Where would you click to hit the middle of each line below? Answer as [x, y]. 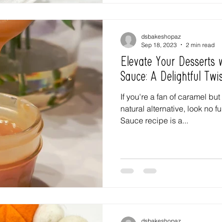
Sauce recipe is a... [154, 120]
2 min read [200, 45]
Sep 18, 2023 [159, 45]
